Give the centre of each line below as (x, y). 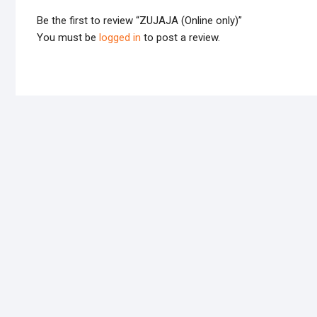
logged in (120, 38)
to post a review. (180, 38)
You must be (68, 38)
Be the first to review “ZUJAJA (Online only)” (139, 21)
